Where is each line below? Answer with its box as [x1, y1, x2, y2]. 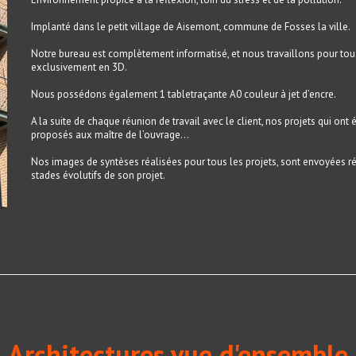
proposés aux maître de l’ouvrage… [31, 128, 189, 141]
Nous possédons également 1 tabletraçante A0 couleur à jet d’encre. [31, 87, 336, 101]
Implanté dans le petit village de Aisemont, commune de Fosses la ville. [31, 20, 350, 33]
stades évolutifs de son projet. [31, 168, 165, 182]
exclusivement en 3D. [31, 60, 127, 74]
